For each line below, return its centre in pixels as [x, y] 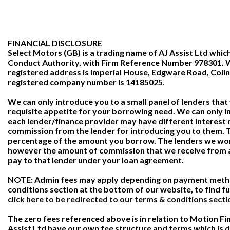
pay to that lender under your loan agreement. [96, 160]
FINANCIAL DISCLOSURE [55, 43]
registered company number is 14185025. [86, 82]
